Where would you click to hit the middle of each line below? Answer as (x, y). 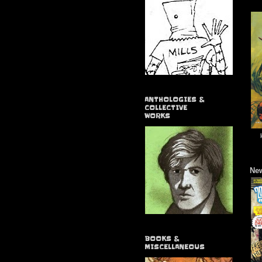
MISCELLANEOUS (175, 247)
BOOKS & (162, 239)
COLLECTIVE (166, 108)
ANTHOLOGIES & (174, 100)
